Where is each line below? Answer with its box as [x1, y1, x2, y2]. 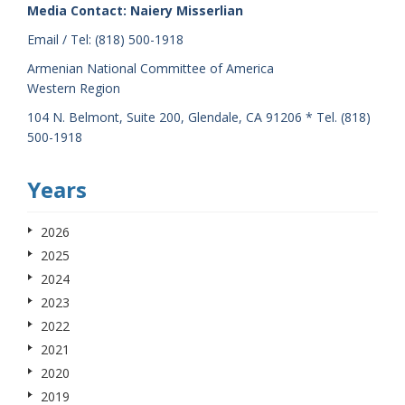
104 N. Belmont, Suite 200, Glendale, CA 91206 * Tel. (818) [27, 108, 371, 126]
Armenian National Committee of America [27, 60, 274, 77]
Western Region [27, 80, 120, 97]
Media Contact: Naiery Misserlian [27, 2, 243, 19]
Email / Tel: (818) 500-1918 [27, 31, 184, 48]
